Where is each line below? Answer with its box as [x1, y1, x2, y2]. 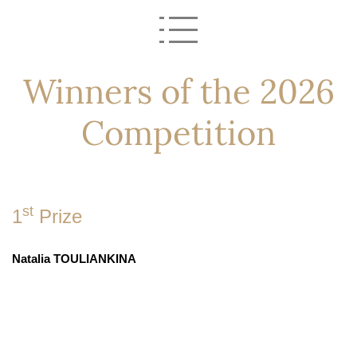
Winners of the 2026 [22, 70, 335, 113]
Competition [81, 112, 276, 155]
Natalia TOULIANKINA [12, 253, 136, 266]
